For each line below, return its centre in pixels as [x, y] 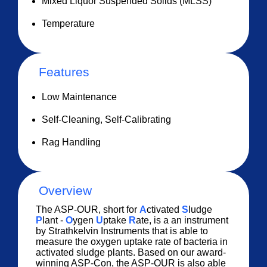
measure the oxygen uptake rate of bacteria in [132, 242]
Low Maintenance [80, 97]
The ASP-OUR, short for [88, 210]
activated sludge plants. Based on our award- [131, 253]
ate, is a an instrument [182, 221]
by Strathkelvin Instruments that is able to [122, 231]
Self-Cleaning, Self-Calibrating [107, 120]
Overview [66, 191]
